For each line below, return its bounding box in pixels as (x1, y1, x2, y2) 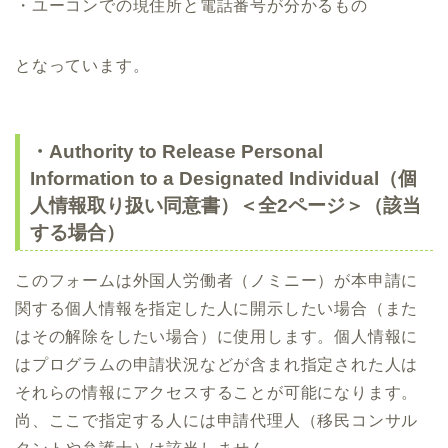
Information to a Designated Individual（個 (30, 168, 417, 190)
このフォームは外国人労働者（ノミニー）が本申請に (15, 272, 419, 290)
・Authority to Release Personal (30, 141, 323, 163)
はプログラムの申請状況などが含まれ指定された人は (15, 356, 419, 374)
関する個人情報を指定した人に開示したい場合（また (15, 300, 419, 318)
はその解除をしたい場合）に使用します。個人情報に (15, 328, 419, 346)
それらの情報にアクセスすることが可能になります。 (15, 384, 419, 402)
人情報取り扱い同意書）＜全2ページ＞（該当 (30, 195, 421, 217)
